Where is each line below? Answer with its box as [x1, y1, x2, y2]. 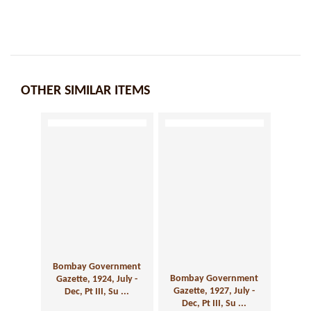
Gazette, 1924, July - [56, 274, 137, 285]
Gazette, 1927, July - [174, 285, 255, 296]
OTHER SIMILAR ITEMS [21, 84, 150, 98]
